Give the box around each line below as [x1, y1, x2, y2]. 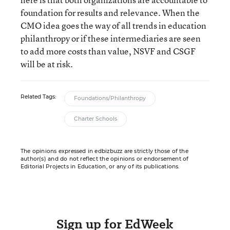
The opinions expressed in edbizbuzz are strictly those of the [21, 148, 188, 155]
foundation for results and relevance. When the [21, 7, 200, 18]
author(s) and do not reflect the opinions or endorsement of [21, 156, 189, 162]
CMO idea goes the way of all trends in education [21, 20, 206, 31]
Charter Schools [74, 116, 117, 122]
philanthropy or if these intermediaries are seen [21, 32, 201, 44]
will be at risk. [21, 58, 73, 70]
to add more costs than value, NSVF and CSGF [21, 45, 196, 57]
